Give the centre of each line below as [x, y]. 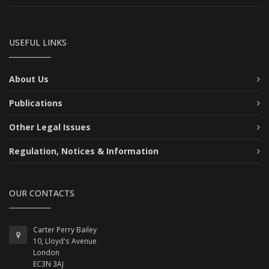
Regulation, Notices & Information [84, 151]
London [46, 253]
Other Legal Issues [50, 127]
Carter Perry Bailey [65, 230]
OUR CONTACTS [42, 193]
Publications [36, 103]
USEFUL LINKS [38, 43]
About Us [29, 79]
